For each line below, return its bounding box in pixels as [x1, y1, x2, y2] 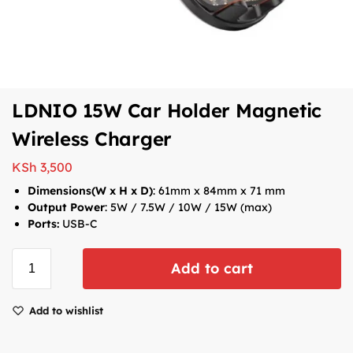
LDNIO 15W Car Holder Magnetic [12, 98, 322, 122]
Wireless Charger [12, 127, 173, 150]
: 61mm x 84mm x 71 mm [153, 183, 285, 198]
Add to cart [171, 258, 253, 277]
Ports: [28, 216, 59, 231]
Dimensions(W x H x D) [28, 183, 153, 198]
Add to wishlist [29, 303, 103, 317]
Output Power [28, 199, 105, 214]
